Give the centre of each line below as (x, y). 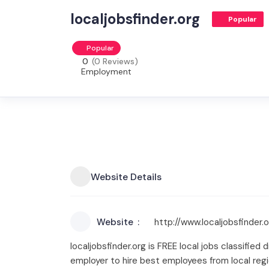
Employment (106, 71)
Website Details (126, 177)
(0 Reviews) (115, 61)
